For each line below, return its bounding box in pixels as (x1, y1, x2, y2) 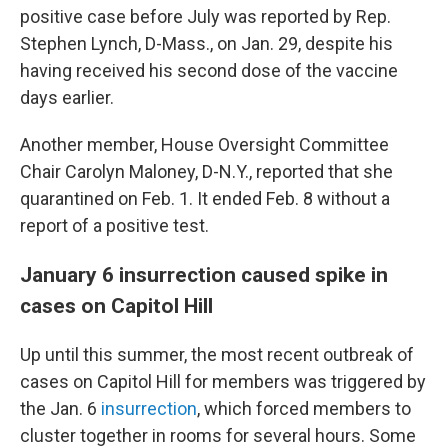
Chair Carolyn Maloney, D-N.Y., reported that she (20, 161, 393, 183)
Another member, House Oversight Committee (20, 134, 389, 156)
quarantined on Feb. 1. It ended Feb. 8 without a (20, 188, 390, 210)
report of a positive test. (20, 215, 209, 237)
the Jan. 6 (20, 398, 101, 420)
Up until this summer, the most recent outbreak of (20, 344, 414, 366)
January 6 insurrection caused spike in (20, 262, 388, 288)
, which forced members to (197, 398, 411, 420)
